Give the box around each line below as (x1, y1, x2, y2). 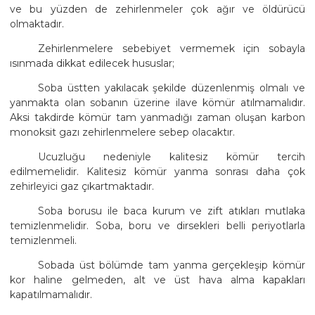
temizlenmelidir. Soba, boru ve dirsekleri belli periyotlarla (10, 219, 305, 232)
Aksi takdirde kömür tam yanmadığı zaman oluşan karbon (10, 110, 305, 124)
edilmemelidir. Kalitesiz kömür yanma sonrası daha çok (10, 165, 305, 178)
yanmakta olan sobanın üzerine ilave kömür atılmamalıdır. (10, 96, 305, 109)
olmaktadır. (10, 17, 64, 30)
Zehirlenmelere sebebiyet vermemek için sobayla (38, 41, 305, 55)
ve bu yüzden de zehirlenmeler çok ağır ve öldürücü (10, 2, 305, 15)
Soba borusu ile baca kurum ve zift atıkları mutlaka (38, 204, 305, 217)
